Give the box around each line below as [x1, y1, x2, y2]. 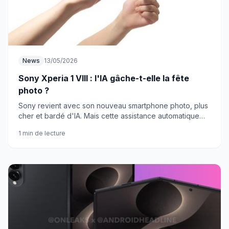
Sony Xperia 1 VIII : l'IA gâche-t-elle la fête [18, 73, 189, 83]
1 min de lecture [18, 129, 65, 137]
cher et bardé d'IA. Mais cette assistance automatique [18, 111, 199, 120]
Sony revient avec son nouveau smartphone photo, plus [18, 101, 208, 110]
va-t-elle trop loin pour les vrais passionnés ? [18, 122, 170, 130]
